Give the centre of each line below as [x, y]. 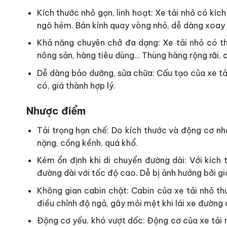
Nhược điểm [56, 110]
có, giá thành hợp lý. [76, 85]
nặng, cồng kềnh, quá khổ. [87, 143]
